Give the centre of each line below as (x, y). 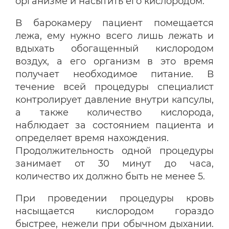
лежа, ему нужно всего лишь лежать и (114, 36)
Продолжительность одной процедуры (114, 151)
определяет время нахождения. (92, 138)
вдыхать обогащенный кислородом (114, 49)
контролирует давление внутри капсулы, (114, 100)
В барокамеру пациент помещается (114, 23)
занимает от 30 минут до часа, (114, 164)
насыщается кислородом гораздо (114, 211)
